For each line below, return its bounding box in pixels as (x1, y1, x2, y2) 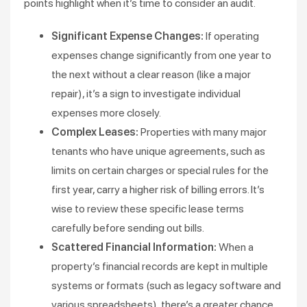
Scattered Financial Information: (51, 241, 219, 254)
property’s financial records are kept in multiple (51, 260, 268, 273)
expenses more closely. (51, 106, 161, 119)
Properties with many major (140, 125, 267, 138)
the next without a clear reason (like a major (51, 68, 251, 81)
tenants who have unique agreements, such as (51, 145, 265, 158)
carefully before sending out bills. (51, 221, 204, 234)
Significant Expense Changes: (51, 29, 206, 42)
